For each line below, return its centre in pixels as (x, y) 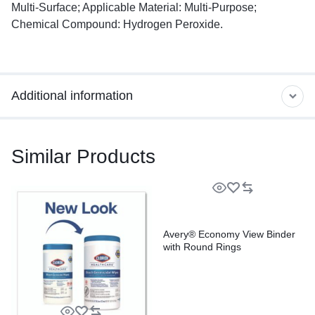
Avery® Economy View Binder (229, 234)
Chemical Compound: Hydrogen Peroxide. (117, 24)
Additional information (72, 96)
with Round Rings (202, 246)
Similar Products (83, 156)
